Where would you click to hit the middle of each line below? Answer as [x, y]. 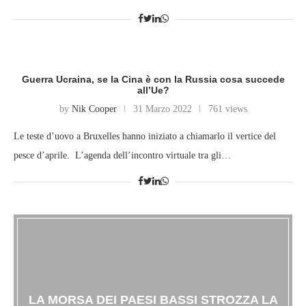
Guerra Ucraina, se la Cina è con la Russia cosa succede [153, 80]
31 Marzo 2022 [162, 109]
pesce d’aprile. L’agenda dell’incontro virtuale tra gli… [122, 156]
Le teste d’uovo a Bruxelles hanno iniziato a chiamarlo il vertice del [145, 137]
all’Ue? [153, 91]
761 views [227, 109]
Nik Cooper [94, 109]
